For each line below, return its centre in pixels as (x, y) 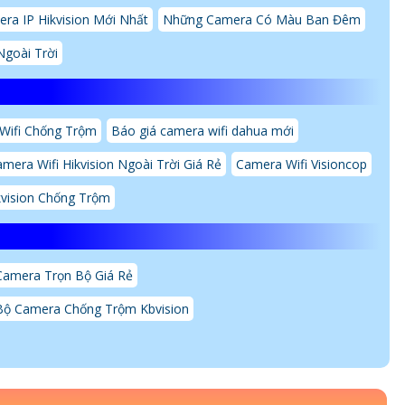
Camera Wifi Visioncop (301, 164)
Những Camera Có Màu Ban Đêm (262, 19)
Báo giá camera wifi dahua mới (202, 130)
